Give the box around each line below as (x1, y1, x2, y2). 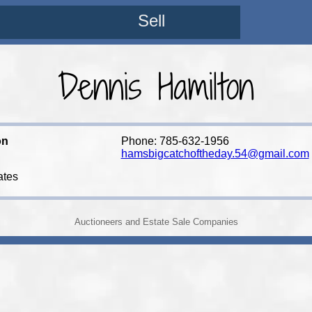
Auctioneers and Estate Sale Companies (74, 217, 238, 227)
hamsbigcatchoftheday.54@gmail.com (120, 148, 309, 159)
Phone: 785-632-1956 (120, 135, 229, 147)
